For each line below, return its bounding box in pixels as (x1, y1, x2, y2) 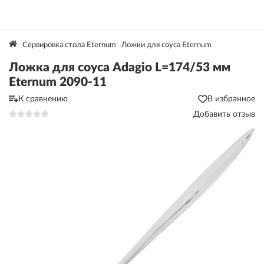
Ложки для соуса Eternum (121, 41, 212, 49)
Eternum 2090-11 (9, 76, 107, 88)
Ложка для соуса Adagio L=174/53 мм (9, 61, 230, 74)
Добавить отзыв (193, 110, 255, 118)
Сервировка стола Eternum (22, 41, 116, 49)
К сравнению (18, 95, 68, 103)
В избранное (207, 95, 255, 103)
